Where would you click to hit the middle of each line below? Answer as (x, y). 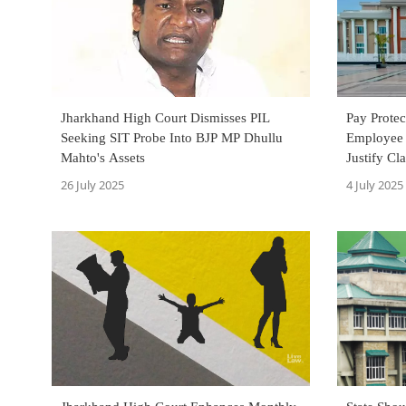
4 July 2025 (375, 185)
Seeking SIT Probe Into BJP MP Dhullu (172, 138)
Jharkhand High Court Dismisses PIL (165, 118)
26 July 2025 (92, 185)
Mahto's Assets (103, 158)
